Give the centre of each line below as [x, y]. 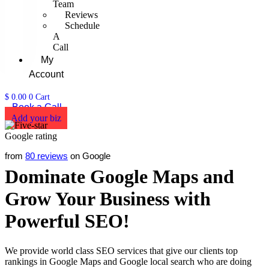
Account [46, 74]
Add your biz [36, 118]
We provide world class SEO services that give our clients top [121, 250]
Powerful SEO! [67, 221]
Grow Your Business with [108, 199]
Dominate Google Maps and [119, 177]
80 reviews [47, 156]
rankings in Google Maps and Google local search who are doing [128, 261]
